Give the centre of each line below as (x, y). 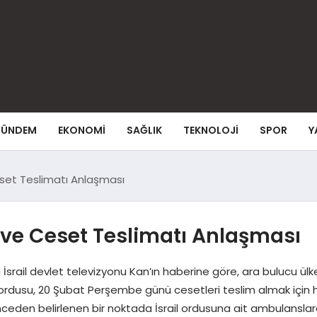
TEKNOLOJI (211, 130)
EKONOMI (82, 130)
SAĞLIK (144, 130)
